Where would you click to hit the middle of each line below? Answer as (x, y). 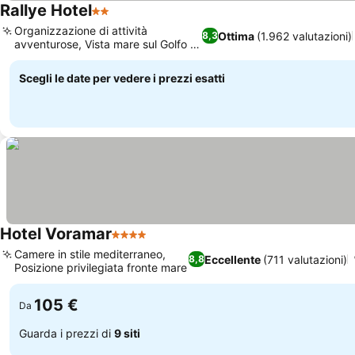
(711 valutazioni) (305, 259)
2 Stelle (114, 19)
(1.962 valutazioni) (305, 36)
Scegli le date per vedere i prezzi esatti (122, 78)
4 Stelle (134, 242)
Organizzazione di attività (81, 31)
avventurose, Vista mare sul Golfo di (107, 44)
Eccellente (233, 259)
